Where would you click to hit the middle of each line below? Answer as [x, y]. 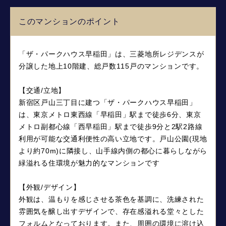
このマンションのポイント [69, 21]
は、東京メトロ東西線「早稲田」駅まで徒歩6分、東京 [110, 114]
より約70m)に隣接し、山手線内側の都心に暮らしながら [113, 151]
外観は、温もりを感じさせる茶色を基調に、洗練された [111, 199]
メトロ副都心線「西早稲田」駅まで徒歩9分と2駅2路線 [111, 126]
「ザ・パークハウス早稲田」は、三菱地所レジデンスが [111, 54]
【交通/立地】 [42, 90]
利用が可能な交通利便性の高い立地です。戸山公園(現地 [113, 138]
